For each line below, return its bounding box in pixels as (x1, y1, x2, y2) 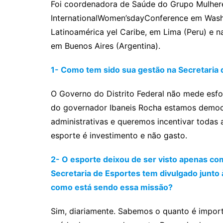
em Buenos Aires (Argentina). (51, 40, 160, 51)
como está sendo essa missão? (51, 182, 173, 192)
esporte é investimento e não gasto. (51, 130, 187, 140)
